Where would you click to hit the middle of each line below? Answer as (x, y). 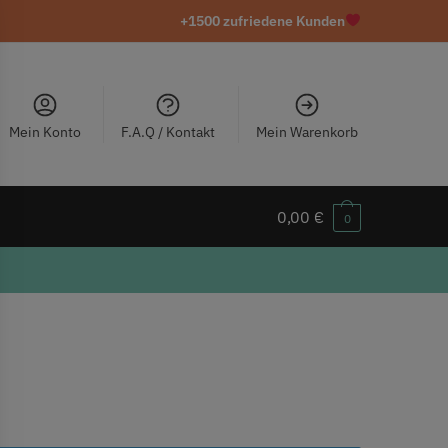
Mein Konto (44, 131)
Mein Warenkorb (306, 131)
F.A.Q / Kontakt (168, 131)
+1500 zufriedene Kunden (263, 21)
